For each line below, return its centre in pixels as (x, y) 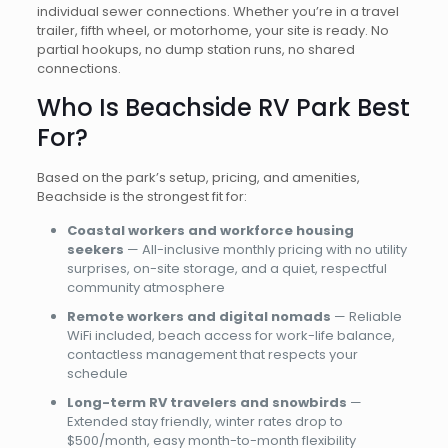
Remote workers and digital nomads (198, 316)
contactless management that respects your (212, 354)
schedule (97, 373)
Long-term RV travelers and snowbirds (206, 402)
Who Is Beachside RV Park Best (223, 107)
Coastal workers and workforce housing (210, 230)
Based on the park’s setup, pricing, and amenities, (198, 177)
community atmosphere (145, 287)
